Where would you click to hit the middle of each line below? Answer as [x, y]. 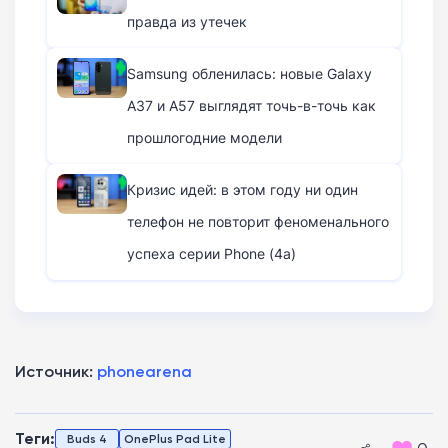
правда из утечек [187, 22]
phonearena [144, 371]
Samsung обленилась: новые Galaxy [249, 74]
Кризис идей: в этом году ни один [242, 190]
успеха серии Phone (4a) [211, 254]
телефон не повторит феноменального [258, 222]
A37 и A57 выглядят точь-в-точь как [251, 106]
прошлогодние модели [204, 138]
